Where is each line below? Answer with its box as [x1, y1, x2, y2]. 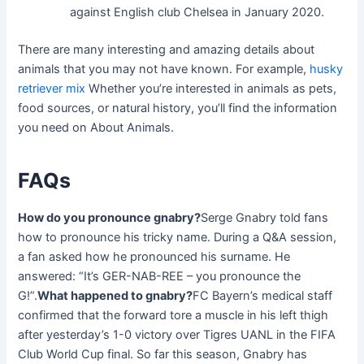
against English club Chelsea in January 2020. [70, 4, 325, 19]
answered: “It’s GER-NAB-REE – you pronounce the [18, 268, 301, 284]
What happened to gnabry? [37, 288, 193, 303]
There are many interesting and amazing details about [18, 41, 315, 57]
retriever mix [18, 80, 86, 96]
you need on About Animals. [18, 119, 175, 135]
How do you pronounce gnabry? [18, 210, 201, 225]
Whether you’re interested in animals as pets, [85, 80, 337, 96]
